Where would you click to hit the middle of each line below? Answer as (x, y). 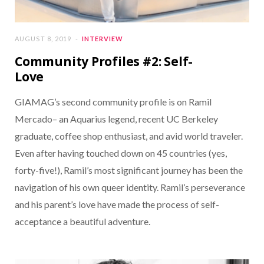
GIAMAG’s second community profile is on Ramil (113, 102)
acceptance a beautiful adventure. (82, 222)
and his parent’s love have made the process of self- (117, 204)
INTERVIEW (103, 39)
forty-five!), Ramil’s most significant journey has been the (129, 170)
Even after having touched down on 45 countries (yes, (121, 153)
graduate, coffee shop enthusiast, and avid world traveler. (129, 136)
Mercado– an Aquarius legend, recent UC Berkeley (116, 119)
